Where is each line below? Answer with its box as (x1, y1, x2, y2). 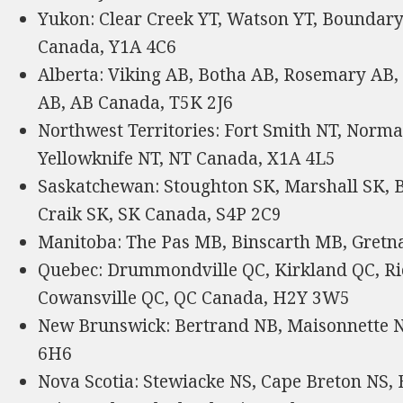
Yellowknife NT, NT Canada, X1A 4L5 (38, 146, 336, 170)
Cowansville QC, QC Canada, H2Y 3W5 (38, 285, 351, 309)
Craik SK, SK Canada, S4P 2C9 (38, 201, 282, 226)
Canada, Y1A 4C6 (38, 34, 177, 58)
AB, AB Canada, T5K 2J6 (38, 90, 234, 114)
